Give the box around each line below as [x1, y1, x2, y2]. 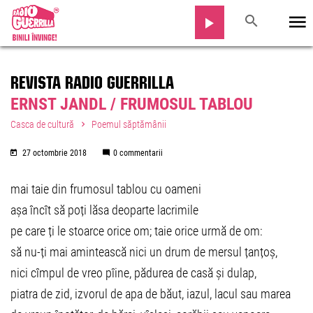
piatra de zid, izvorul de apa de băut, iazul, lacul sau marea [10, 286, 291, 301]
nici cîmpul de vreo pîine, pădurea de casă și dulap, [10, 265, 256, 280]
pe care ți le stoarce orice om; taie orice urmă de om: [10, 224, 263, 238]
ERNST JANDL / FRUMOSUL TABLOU [10, 94, 253, 114]
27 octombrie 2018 [20, 148, 89, 158]
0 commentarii [113, 148, 163, 158]
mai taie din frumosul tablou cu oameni [10, 182, 201, 196]
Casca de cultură [10, 119, 74, 130]
